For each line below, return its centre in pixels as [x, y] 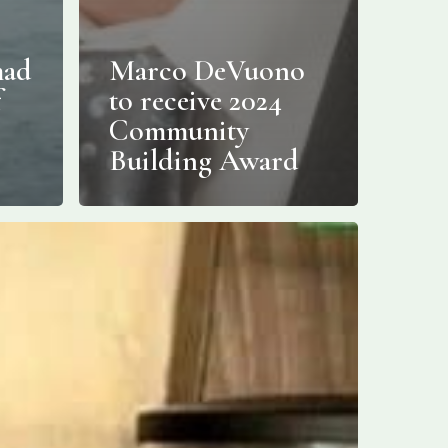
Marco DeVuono [207, 70]
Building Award [204, 160]
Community [179, 130]
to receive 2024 [195, 100]
